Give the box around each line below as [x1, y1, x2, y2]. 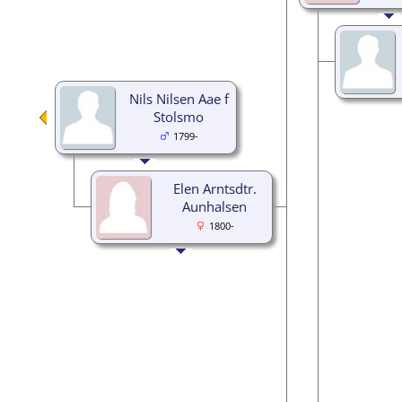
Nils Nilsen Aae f [128, 89, 229, 108]
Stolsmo [153, 107, 204, 126]
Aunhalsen [182, 197, 247, 215]
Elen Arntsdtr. [172, 179, 257, 197]
